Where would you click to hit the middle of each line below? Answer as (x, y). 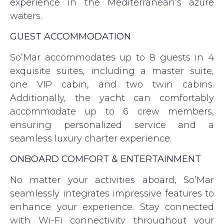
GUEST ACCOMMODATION (70, 37)
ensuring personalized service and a (112, 125)
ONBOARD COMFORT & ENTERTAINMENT (105, 159)
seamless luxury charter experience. (91, 138)
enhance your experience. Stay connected (112, 207)
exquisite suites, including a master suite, (112, 71)
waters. (26, 16)
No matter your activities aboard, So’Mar (112, 180)
